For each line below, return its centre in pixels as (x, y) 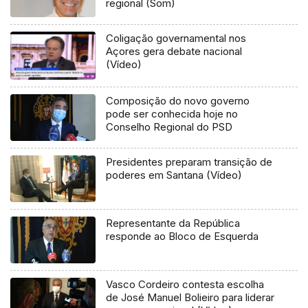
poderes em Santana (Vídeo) (174, 175)
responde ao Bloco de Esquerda (183, 236)
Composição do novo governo (178, 100)
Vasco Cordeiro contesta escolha (185, 285)
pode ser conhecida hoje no (172, 113)
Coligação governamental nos (176, 38)
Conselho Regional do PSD (169, 126)
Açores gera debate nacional (174, 51)
